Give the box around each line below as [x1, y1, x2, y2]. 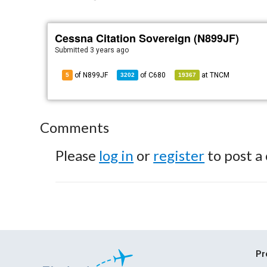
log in [99, 147, 134, 164]
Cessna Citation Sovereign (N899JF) [55, 30, 240, 46]
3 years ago [90, 46, 129, 54]
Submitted [55, 46, 91, 54]
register [153, 147, 205, 164]
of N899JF [73, 71, 108, 79]
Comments [40, 119, 110, 136]
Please [55, 147, 100, 164]
